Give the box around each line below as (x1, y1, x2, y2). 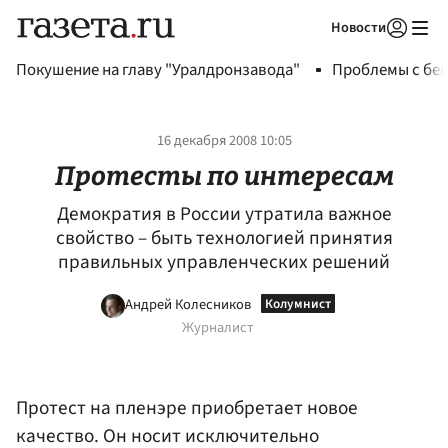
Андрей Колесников (125, 293, 252, 315)
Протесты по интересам (54, 159, 394, 192)
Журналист (182, 316, 254, 338)
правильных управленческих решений (58, 248, 390, 277)
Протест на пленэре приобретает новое (16, 394, 358, 423)
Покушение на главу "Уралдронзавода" (16, 58, 300, 82)
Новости (331, 17, 386, 38)
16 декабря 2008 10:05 (156, 130, 292, 152)
